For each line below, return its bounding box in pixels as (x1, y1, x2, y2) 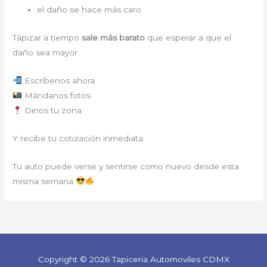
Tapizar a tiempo (13, 33, 82, 42)
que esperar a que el (145, 33, 232, 42)
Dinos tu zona (21, 105, 82, 115)
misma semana (13, 176, 76, 186)
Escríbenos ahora (21, 75, 95, 85)
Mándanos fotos (21, 90, 91, 100)
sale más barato (82, 33, 145, 42)
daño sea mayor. (13, 48, 80, 57)
